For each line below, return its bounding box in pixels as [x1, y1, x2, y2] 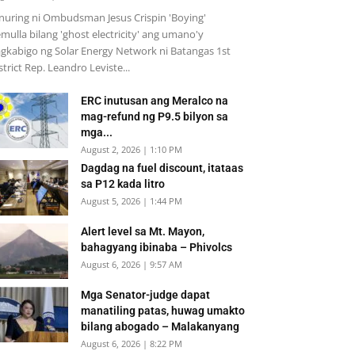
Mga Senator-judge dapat [81, 288, 210, 301]
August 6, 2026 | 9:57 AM [81, 258, 182, 270]
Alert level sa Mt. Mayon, [81, 225, 204, 238]
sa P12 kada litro [81, 177, 165, 190]
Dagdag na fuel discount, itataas [81, 162, 243, 174]
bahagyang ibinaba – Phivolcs [81, 241, 232, 254]
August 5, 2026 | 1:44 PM [81, 195, 182, 207]
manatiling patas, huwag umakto [81, 304, 245, 317]
